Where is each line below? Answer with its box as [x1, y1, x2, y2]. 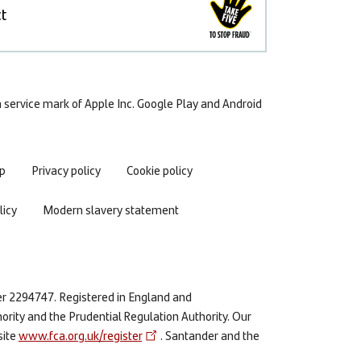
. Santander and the [160, 326, 259, 344]
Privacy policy [31, 160, 101, 179]
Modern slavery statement [42, 200, 179, 218]
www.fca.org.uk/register [19, 326, 142, 344]
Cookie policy [127, 160, 193, 179]
